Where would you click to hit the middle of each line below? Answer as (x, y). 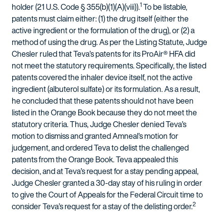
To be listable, (164, 7)
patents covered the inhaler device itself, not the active (102, 77)
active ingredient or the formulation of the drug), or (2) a (103, 30)
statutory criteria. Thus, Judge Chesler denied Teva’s (99, 124)
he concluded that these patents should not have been (103, 101)
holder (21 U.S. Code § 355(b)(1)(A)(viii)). (76, 7)
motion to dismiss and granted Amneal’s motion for (95, 136)
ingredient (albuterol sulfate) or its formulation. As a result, (106, 89)
